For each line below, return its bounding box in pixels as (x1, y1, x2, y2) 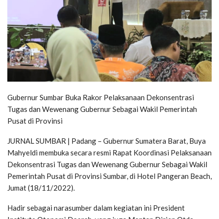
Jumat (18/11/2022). (7, 183, 75, 193)
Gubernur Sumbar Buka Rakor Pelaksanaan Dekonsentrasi (7, 93, 194, 102)
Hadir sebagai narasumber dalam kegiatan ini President (7, 203, 185, 213)
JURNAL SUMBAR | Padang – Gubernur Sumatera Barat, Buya (7, 136, 206, 146)
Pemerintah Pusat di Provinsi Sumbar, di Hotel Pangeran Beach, (7, 172, 212, 181)
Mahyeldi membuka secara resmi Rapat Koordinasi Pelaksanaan (7, 148, 212, 157)
